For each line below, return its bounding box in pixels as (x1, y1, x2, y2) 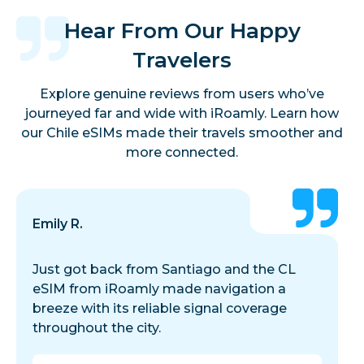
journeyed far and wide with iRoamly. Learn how (25, 106, 339, 122)
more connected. (126, 145, 238, 161)
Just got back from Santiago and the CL (32, 262, 296, 278)
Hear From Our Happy (63, 18, 301, 45)
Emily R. (32, 216, 83, 232)
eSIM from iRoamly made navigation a (32, 281, 286, 297)
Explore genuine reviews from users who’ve (40, 86, 324, 102)
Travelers (132, 47, 232, 74)
